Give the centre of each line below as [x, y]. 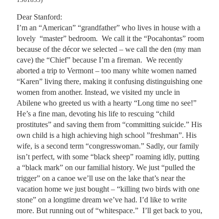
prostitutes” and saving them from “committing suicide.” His [109, 125]
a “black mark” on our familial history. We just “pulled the [106, 168]
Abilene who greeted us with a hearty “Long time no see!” [107, 103]
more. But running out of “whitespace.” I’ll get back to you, [109, 211]
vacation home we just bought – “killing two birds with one [108, 189]
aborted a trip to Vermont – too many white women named [107, 71]
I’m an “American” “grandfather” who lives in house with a [109, 28]
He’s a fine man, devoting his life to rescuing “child [96, 114]
